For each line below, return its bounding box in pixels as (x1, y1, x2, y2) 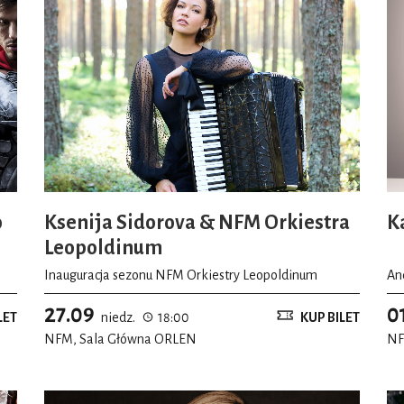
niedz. (101, 309, 135, 325)
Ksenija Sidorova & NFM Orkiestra (44, 212, 350, 234)
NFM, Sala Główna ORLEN (44, 331, 197, 346)
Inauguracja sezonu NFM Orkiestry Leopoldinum (44, 267, 317, 282)
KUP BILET (300, 309, 360, 325)
